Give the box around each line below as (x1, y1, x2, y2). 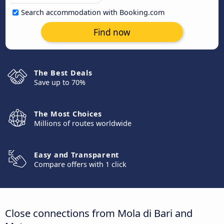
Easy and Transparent (34, 150, 119, 159)
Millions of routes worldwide (34, 118, 131, 128)
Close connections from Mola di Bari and (5, 205, 192, 220)
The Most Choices (34, 109, 102, 118)
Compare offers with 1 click (34, 159, 126, 169)
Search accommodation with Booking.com (21, 7, 164, 17)
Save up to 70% (34, 77, 85, 87)
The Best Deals (34, 68, 92, 77)
